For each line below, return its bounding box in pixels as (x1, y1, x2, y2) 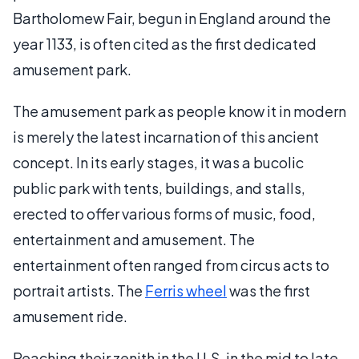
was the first (227, 280, 310, 300)
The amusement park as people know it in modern (13, 101, 346, 120)
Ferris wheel (145, 280, 227, 300)
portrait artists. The (13, 280, 145, 300)
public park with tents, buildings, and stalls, (13, 178, 305, 197)
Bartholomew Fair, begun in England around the (13, 8, 331, 27)
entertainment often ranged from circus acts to (13, 255, 329, 274)
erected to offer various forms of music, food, (13, 204, 316, 223)
